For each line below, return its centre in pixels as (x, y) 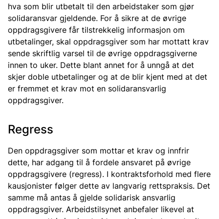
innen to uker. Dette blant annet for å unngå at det (101, 65)
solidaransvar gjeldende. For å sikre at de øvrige (97, 18)
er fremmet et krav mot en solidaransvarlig (87, 88)
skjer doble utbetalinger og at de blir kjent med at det (108, 77)
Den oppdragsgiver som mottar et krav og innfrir (99, 151)
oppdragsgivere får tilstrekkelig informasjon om (96, 30)
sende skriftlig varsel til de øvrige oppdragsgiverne (102, 53)
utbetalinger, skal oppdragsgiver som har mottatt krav (108, 42)
